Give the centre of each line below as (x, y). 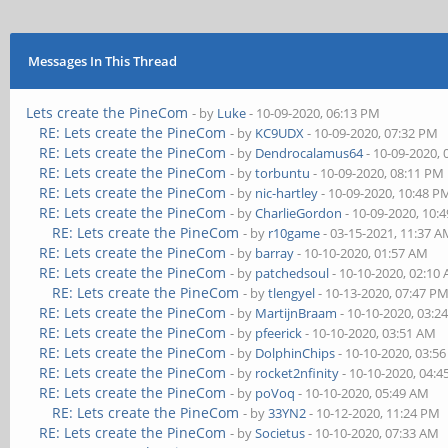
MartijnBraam (296, 313)
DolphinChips (295, 353)
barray (275, 253)
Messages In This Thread (102, 61)
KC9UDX (280, 133)
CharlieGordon (299, 213)
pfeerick (279, 333)
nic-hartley (287, 193)
